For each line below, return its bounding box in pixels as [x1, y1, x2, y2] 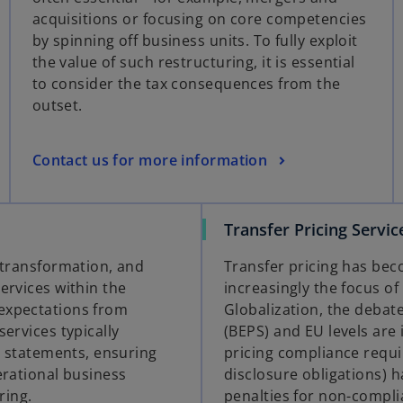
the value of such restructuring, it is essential [31, 52, 355, 73]
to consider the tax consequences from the [31, 74, 341, 94]
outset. [31, 95, 83, 116]
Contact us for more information [31, 149, 268, 170]
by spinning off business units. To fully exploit [31, 31, 358, 51]
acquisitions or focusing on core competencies [31, 9, 367, 30]
